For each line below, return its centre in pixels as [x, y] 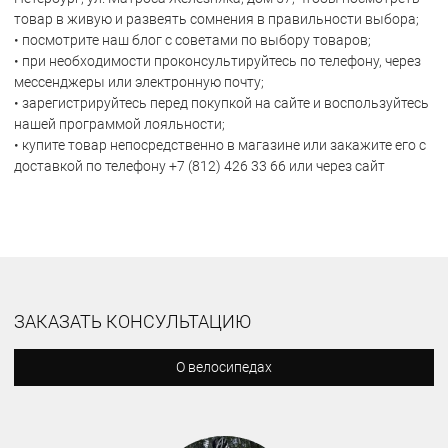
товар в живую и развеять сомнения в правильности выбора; [216, 18]
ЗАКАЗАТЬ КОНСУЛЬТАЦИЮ [132, 321]
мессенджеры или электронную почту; [139, 81]
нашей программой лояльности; [119, 123]
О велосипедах [224, 366]
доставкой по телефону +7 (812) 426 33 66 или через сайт [199, 165]
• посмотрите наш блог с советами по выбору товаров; [192, 39]
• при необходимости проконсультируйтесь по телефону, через [217, 60]
